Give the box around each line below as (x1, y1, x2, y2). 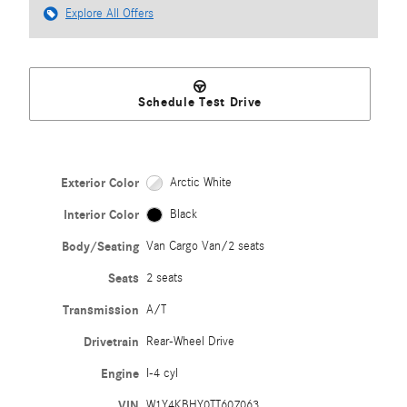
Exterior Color (61, 175, 140, 192)
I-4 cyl (146, 366, 179, 382)
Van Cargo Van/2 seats (146, 239, 265, 254)
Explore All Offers (65, 6, 154, 22)
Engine (101, 366, 140, 382)
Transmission (63, 303, 140, 319)
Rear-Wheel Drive (146, 334, 235, 350)
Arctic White (169, 175, 232, 191)
